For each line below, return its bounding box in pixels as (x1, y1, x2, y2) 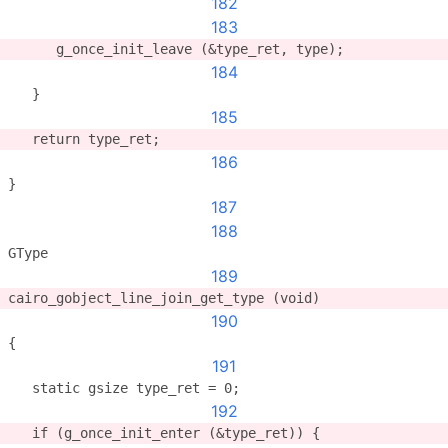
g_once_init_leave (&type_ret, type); (8, 41, 344, 57)
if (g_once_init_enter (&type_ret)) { (8, 425, 320, 441)
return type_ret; (8, 131, 160, 147)
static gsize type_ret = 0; (8, 380, 240, 396)
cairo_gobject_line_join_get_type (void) (8, 290, 320, 306)
